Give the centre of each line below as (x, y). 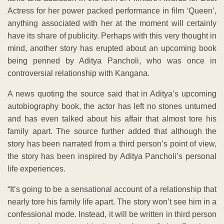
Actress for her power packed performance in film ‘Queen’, (112, 11)
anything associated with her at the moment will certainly (112, 23)
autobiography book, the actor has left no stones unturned (112, 106)
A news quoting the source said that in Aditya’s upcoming (112, 94)
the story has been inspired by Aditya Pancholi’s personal (112, 156)
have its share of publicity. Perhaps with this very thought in (112, 36)
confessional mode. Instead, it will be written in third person (112, 214)
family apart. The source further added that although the (112, 131)
